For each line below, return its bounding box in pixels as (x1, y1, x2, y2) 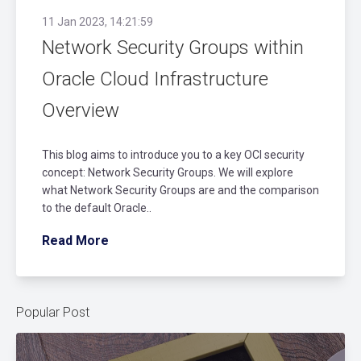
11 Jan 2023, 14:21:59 (42, 15, 153, 28)
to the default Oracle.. (42, 201, 151, 214)
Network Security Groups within (42, 35, 304, 59)
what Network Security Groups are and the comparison (42, 183, 319, 197)
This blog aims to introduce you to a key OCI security (42, 147, 305, 161)
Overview (42, 98, 119, 122)
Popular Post (16, 304, 89, 320)
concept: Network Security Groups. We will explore (42, 165, 293, 179)
